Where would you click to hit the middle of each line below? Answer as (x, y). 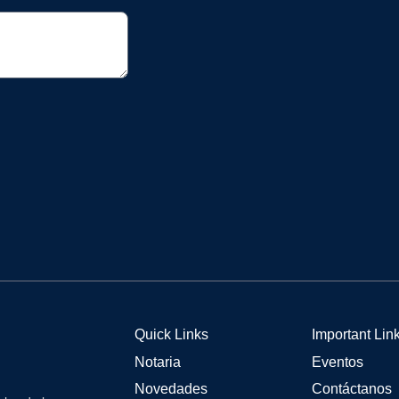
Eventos (338, 362)
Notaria (157, 362)
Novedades (171, 389)
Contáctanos (352, 389)
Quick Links (171, 335)
